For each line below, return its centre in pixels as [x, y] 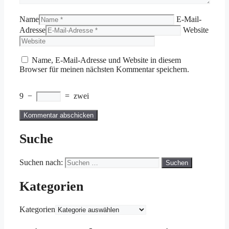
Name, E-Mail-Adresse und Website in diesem [106, 60]
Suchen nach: [41, 163]
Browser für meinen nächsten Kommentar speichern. [104, 69]
